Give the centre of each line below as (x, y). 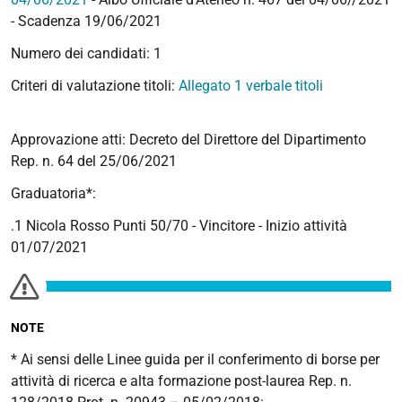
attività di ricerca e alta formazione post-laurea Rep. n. (181, 381)
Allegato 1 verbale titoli (251, 86)
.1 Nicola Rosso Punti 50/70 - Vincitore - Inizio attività (179, 226)
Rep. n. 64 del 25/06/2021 (94, 161)
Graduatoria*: (53, 193)
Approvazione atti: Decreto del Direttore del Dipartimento (188, 140)
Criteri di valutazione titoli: (95, 86)
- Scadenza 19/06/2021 (86, 21)
